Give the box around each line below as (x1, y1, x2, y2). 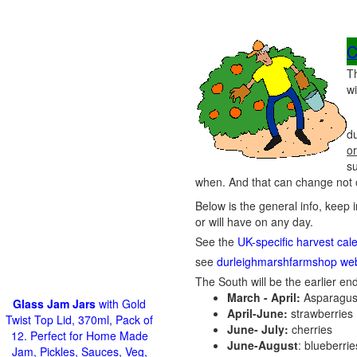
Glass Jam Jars (13, 296, 96, 312)
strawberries (288, 305, 353, 321)
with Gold (96, 296, 146, 312)
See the (195, 233, 237, 249)
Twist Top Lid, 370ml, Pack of (6, 312, 153, 328)
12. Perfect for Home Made (10, 328, 148, 343)
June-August (227, 337, 298, 353)
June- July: (227, 321, 288, 337)
